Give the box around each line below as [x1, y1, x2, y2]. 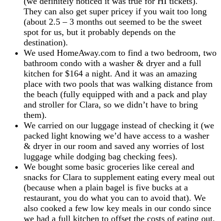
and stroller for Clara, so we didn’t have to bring [24, 99, 198, 110]
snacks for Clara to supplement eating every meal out [24, 172, 215, 182]
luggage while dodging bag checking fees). [24, 151, 178, 161]
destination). [24, 37, 68, 47]
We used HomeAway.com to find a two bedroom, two [24, 47, 217, 58]
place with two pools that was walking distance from [24, 78, 213, 89]
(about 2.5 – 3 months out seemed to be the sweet [24, 16, 202, 27]
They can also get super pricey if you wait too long [24, 6, 207, 16]
